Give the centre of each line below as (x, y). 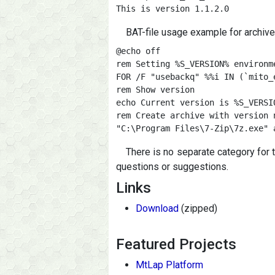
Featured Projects (176, 244)
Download (157, 208)
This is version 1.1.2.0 (172, 9)
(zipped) (198, 208)
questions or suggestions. (172, 167)
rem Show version (155, 90)
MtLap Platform (169, 265)
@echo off (138, 51)
